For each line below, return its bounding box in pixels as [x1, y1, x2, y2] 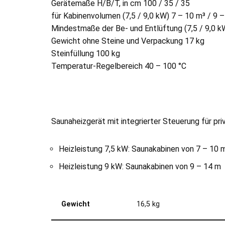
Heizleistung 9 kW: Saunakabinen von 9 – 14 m [59, 162, 221, 171]
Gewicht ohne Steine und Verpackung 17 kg [51, 36, 204, 46]
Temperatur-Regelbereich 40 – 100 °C [51, 61, 186, 71]
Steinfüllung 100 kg [51, 49, 120, 58]
